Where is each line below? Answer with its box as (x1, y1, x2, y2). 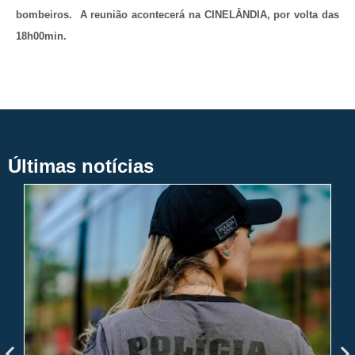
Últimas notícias (8, 155, 154, 177)
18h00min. (16, 29, 67, 42)
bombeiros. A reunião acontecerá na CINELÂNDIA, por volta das (16, 8, 339, 21)
